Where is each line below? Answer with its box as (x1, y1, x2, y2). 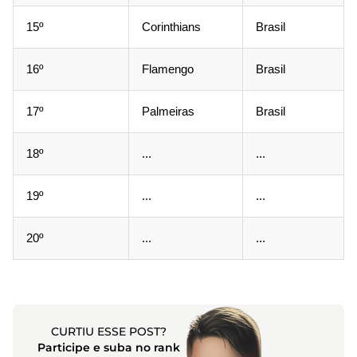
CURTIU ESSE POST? (50, 324, 167, 339)
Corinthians (142, 20, 201, 33)
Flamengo (142, 62, 194, 76)
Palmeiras (142, 104, 194, 118)
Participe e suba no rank (37, 340, 180, 355)
